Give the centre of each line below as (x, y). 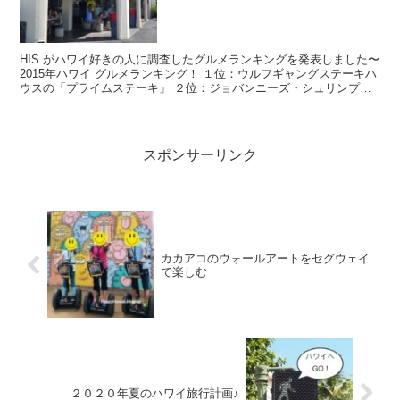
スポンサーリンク (200, 154)
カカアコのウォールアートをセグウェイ (265, 259)
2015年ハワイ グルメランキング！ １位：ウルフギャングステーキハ (199, 74)
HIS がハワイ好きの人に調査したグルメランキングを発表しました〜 (200, 60)
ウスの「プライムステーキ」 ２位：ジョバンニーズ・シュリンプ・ (97, 88)
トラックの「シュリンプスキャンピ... (118, 103)
